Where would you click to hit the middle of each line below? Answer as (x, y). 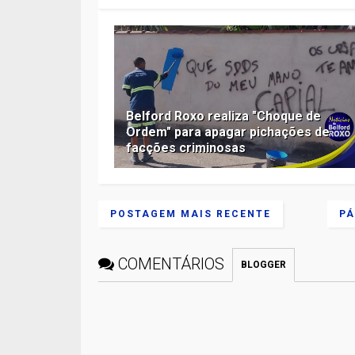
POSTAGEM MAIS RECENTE (191, 214)
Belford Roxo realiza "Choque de (224, 116)
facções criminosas (186, 147)
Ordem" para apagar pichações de (228, 132)
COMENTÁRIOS (172, 263)
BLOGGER (264, 264)
